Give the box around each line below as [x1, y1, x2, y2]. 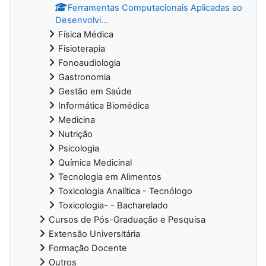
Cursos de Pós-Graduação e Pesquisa [49, 214, 205, 225]
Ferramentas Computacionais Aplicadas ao [68, 2, 242, 13]
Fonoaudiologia [58, 57, 121, 68]
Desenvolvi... [55, 14, 108, 26]
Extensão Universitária [49, 228, 140, 239]
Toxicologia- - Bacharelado [58, 199, 168, 211]
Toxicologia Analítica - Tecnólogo [58, 185, 192, 197]
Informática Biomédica [58, 100, 149, 111]
